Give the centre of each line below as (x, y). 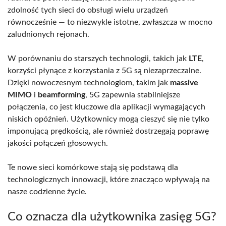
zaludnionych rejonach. (48, 34)
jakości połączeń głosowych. (58, 143)
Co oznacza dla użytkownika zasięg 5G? (112, 217)
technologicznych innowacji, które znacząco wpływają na (109, 179)
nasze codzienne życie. (47, 191)
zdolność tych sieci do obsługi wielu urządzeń (88, 10)
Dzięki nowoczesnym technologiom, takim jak (89, 82)
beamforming (62, 95)
